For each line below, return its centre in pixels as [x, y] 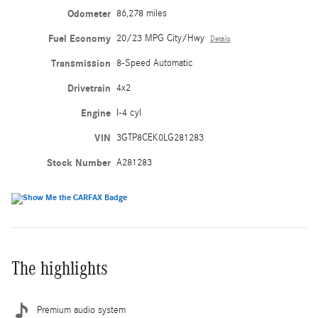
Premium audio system [81, 311]
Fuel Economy [79, 39]
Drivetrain [89, 89]
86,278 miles [141, 14]
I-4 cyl [128, 113]
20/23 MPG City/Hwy [160, 39]
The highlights [60, 269]
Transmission [81, 64]
